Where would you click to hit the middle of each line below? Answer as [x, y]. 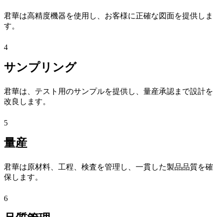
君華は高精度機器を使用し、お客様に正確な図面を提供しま [108, 15]
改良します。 [27, 101]
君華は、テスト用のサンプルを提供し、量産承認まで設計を [108, 91]
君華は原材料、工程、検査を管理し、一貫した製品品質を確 [108, 167]
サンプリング [40, 67]
